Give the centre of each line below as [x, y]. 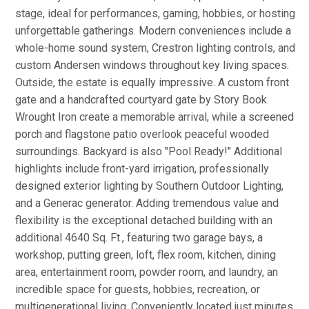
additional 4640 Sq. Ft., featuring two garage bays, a [139, 238]
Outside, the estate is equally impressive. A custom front [152, 82]
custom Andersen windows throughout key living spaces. [152, 65]
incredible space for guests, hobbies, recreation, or [138, 289]
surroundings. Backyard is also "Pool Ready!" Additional [149, 151]
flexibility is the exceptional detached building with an [144, 220]
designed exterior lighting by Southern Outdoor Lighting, [149, 186]
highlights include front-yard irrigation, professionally [142, 169]
